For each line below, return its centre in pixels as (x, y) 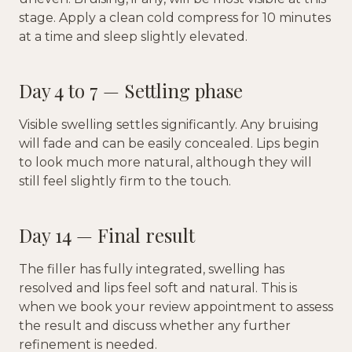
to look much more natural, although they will (165, 163)
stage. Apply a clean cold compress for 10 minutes (175, 18)
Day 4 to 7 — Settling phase (131, 91)
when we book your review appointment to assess (176, 307)
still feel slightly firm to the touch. (125, 181)
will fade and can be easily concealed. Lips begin (169, 144)
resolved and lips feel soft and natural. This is (158, 288)
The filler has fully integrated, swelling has (152, 269)
